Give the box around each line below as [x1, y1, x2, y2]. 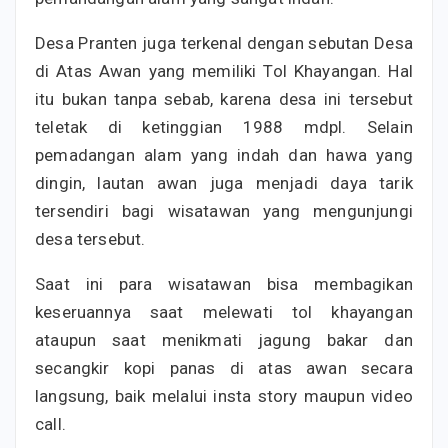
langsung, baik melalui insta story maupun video [35, 385, 413, 406]
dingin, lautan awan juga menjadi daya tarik [35, 172, 413, 193]
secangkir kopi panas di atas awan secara [35, 357, 413, 378]
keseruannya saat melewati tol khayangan [35, 301, 413, 322]
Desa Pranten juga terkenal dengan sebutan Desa [35, 32, 413, 53]
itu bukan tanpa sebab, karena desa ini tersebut [35, 88, 413, 109]
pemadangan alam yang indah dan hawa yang [35, 144, 413, 165]
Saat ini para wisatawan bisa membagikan [35, 273, 413, 294]
